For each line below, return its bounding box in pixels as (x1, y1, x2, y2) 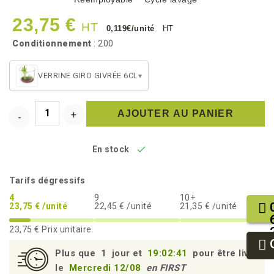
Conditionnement (12, 38, 92, 48)
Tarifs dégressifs (9, 175, 86, 185)
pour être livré (193, 247, 259, 259)
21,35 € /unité (179, 201, 237, 211)
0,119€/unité (106, 23, 157, 33)
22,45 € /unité (94, 201, 152, 211)
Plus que (55, 247, 98, 259)
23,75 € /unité (9, 201, 67, 211)
